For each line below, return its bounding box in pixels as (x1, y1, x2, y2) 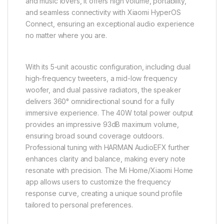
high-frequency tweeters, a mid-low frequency (25, 74, 177, 83)
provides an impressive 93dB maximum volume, (25, 120, 179, 129)
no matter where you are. (25, 31, 107, 40)
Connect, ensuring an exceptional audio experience (25, 19, 195, 28)
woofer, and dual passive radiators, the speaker (25, 85, 181, 94)
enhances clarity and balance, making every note (25, 154, 185, 163)
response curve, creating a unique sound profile (25, 189, 182, 198)
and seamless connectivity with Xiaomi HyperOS (25, 8, 181, 17)
